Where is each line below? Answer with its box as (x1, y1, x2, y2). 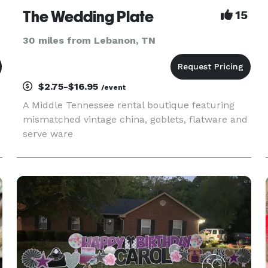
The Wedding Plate (22, 8, 154, 26)
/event (100, 83, 126, 92)
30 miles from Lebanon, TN (22, 35, 156, 46)
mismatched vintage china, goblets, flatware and (22, 114, 248, 125)
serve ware (22, 128, 73, 139)
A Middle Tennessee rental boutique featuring (22, 99, 234, 111)
